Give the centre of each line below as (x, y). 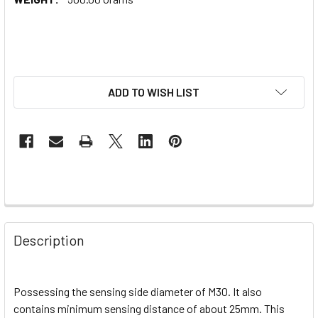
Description (49, 240)
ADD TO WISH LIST (153, 92)
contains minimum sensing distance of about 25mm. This (149, 308)
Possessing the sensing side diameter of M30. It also (138, 291)
